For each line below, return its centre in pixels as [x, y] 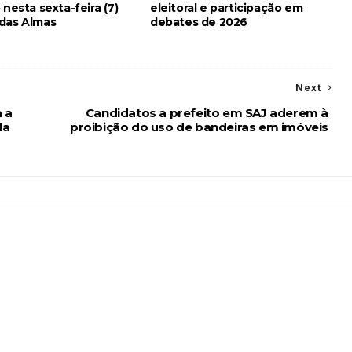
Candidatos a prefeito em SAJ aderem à [207, 113]
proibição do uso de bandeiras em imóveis [199, 127]
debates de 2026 [199, 22]
